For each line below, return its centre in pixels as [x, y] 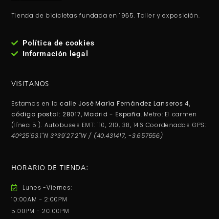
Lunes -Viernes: [47, 188]
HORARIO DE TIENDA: [50, 168]
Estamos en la [36, 104]
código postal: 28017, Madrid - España [76, 114]
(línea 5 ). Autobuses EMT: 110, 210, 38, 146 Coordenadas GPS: [109, 125]
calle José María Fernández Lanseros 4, [125, 104]
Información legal [55, 54]
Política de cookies [58, 43]
